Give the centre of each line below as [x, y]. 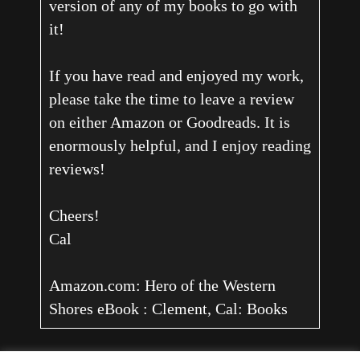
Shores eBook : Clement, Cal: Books [168, 309]
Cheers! [74, 216]
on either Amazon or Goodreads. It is [169, 123]
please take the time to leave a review [171, 99]
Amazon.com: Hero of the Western [162, 286]
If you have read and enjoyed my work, [176, 76]
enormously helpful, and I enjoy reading [180, 146]
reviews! [77, 169]
